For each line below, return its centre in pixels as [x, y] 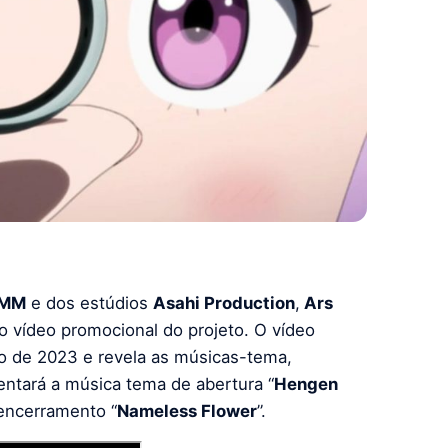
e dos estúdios [89, 302]
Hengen [306, 383]
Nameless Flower [187, 410]
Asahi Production [224, 302]
